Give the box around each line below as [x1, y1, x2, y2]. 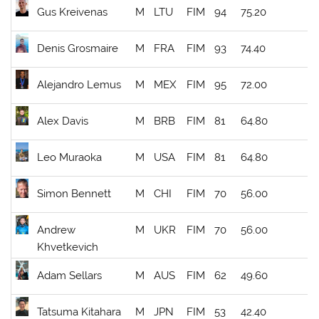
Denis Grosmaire [37, 42, 119, 56]
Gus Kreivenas [37, 6, 108, 19]
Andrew [37, 224, 76, 237]
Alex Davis [37, 115, 89, 128]
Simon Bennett [37, 187, 112, 201]
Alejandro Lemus [37, 78, 122, 92]
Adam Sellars [37, 269, 103, 283]
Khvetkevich [37, 241, 99, 254]
